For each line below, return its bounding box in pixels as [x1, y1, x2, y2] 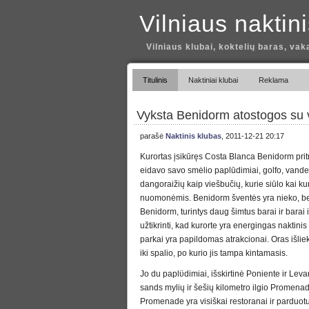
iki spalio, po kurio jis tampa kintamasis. [140, 248, 288, 258]
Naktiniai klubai [188, 76, 238, 84]
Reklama [259, 76, 288, 84]
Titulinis [143, 76, 168, 84]
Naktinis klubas [166, 132, 221, 140]
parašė [140, 132, 166, 140]
